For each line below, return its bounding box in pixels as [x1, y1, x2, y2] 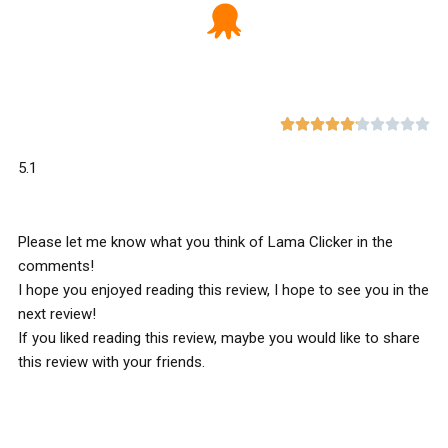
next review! [18, 305, 96, 324]
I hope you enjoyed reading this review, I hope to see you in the [18, 281, 429, 300]
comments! [18, 257, 94, 276]
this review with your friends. [18, 353, 205, 372]
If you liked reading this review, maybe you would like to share [18, 329, 420, 348]
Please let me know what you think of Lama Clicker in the [18, 233, 393, 252]
